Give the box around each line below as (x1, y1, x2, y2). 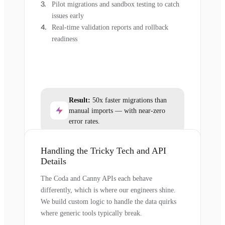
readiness (52, 35, 77, 43)
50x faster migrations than (90, 96, 167, 104)
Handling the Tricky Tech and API (41, 145, 166, 156)
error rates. (69, 117, 100, 125)
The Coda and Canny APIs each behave (41, 174, 152, 182)
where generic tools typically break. (41, 209, 142, 217)
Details (41, 156, 66, 166)
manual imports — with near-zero (69, 106, 165, 115)
